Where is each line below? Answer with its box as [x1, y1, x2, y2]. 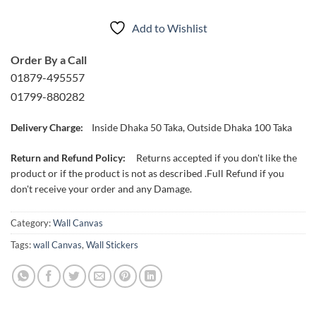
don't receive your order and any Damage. [11, 183, 192, 195]
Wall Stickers [86, 238, 138, 250]
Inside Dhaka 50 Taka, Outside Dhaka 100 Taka [92, 121, 292, 134]
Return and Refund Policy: [11, 152, 128, 164]
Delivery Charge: [11, 121, 83, 134]
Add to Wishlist [132, 21, 207, 35]
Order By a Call [11, 53, 87, 67]
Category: [11, 217, 53, 229]
